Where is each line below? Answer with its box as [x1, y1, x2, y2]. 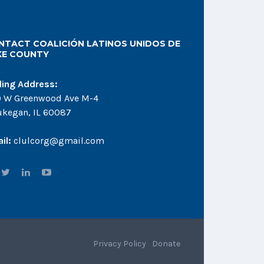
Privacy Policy [93, 239, 146, 249]
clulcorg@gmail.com [11, 135, 104, 146]
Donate [152, 239, 180, 249]
